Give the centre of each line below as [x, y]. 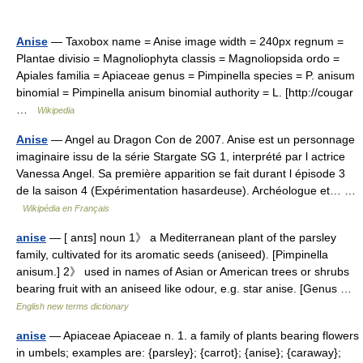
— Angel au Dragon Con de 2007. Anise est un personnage [201, 139]
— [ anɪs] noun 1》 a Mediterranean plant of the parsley [191, 237]
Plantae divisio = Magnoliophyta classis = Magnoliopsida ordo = [178, 58]
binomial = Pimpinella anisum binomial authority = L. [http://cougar [185, 92]
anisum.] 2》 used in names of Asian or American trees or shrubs [183, 271]
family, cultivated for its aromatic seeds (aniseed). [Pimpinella [172, 254]
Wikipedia [56, 110]
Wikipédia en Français [66, 208]
